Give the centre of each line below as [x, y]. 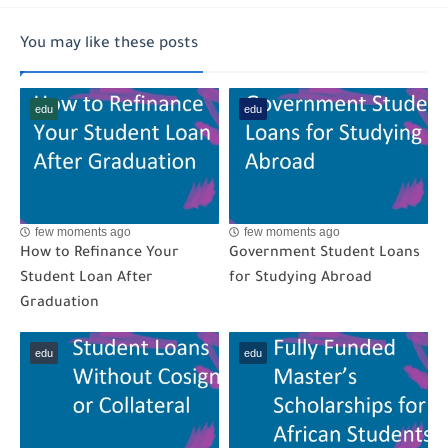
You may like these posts [109, 45]
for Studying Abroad [300, 278]
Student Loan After [86, 278]
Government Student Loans [324, 253]
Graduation [59, 303]
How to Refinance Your [99, 253]
